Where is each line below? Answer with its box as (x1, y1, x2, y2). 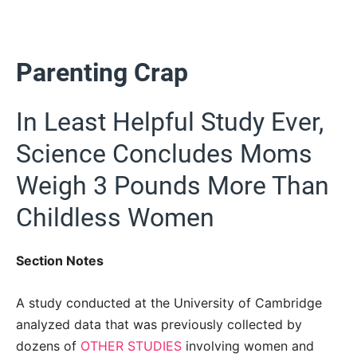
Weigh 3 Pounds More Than (16, 170, 329, 201)
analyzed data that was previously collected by (16, 316, 302, 333)
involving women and (182, 338, 314, 355)
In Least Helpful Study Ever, (16, 106, 324, 137)
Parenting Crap (16, 57, 188, 88)
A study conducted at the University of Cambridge (16, 295, 322, 312)
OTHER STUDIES (80, 338, 182, 355)
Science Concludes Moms (16, 138, 312, 169)
